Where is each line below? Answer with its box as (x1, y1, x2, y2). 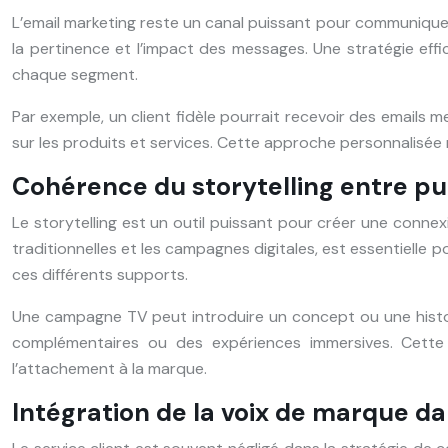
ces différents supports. (12, 263, 188, 285)
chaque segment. (12, 63, 138, 85)
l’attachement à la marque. (12, 357, 207, 379)
